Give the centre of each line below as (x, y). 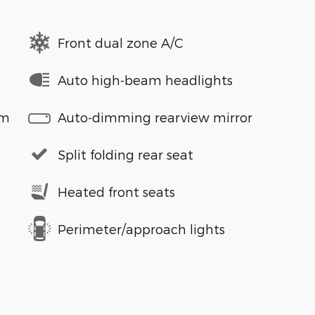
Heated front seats (116, 191)
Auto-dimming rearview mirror (155, 117)
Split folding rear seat (126, 154)
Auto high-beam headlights (145, 79)
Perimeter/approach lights (141, 229)
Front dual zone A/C (121, 42)
